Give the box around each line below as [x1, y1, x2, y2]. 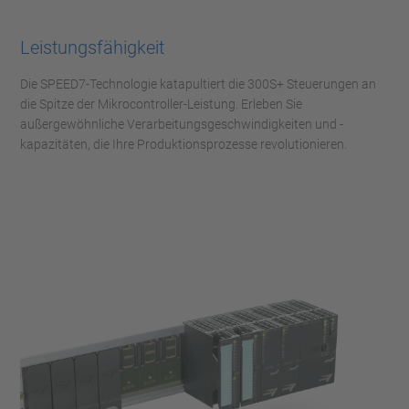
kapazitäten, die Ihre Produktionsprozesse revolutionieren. [20, 137, 347, 152]
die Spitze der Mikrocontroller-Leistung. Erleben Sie [20, 97, 302, 112]
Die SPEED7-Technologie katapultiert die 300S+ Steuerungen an [20, 77, 376, 92]
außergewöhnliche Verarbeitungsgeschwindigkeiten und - [20, 117, 343, 132]
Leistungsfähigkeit [20, 37, 164, 59]
